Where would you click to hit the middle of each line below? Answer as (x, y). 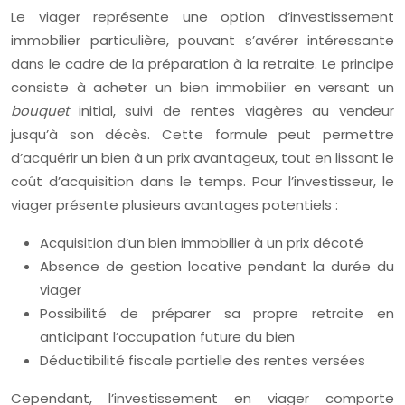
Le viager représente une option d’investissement (202, 16)
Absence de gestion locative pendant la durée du (217, 266)
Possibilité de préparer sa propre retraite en (217, 313)
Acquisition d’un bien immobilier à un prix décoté (202, 242)
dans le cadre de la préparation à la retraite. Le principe (202, 63)
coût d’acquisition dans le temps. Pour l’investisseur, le (202, 181)
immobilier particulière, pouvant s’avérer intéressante (202, 40)
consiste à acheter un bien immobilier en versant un (202, 87)
